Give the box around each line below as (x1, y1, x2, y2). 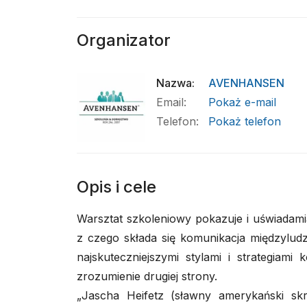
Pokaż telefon (208, 114, 281, 128)
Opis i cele (77, 177, 156, 197)
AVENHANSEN (208, 76, 284, 90)
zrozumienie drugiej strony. (77, 269, 217, 283)
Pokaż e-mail (208, 95, 276, 109)
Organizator (77, 30, 171, 50)
